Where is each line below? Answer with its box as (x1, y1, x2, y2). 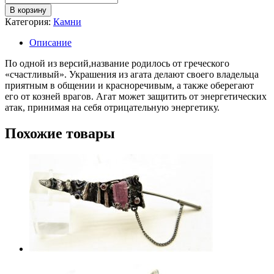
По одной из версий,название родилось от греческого (5, 57, 229, 68)
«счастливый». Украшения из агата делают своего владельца (5, 68, 259, 80)
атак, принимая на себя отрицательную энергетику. (5, 102, 220, 113)
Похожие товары (5, 125, 115, 141)
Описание (29, 37, 72, 48)
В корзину (10, 5, 46, 15)
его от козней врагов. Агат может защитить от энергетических (5, 91, 267, 102)
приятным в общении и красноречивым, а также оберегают (5, 80, 254, 91)
